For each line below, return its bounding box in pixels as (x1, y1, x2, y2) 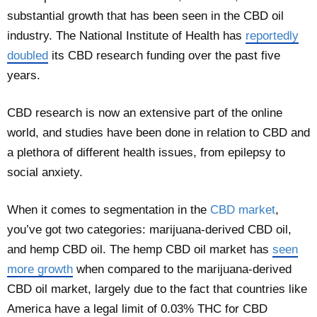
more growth (7, 262, 73, 276)
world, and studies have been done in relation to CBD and (7, 125, 310, 139)
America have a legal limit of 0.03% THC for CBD (7, 301, 267, 316)
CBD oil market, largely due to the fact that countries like (7, 282, 307, 296)
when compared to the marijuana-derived (73, 262, 292, 276)
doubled (7, 48, 48, 62)
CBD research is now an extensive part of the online (7, 105, 282, 120)
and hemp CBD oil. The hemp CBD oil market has (7, 242, 272, 256)
